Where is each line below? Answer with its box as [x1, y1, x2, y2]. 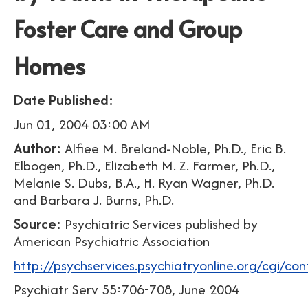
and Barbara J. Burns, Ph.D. [14, 190, 174, 210]
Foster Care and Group [14, 12, 242, 45]
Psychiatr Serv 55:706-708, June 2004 [14, 279, 246, 299]
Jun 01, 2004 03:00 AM [14, 114, 151, 134]
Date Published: [14, 90, 113, 110]
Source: [14, 214, 65, 234]
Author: [14, 138, 65, 158]
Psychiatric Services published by [65, 214, 258, 234]
